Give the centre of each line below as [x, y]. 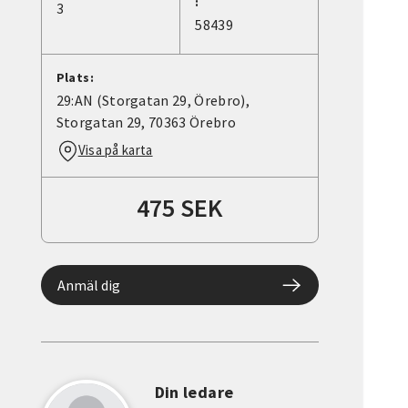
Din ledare [194, 393]
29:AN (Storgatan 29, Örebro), [153, 101]
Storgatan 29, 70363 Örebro [146, 122]
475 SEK [180, 208]
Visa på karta [115, 150]
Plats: [75, 78]
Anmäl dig [88, 286]
